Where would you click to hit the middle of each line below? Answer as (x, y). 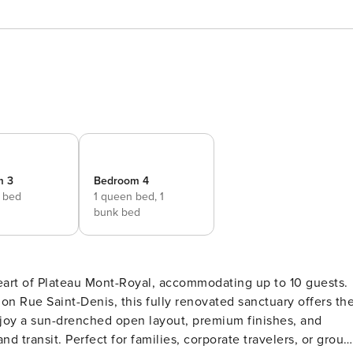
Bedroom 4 (121, 181)
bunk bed (117, 212)
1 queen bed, (127, 197)
